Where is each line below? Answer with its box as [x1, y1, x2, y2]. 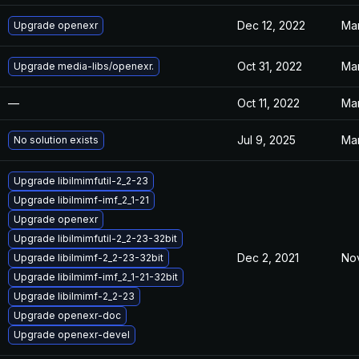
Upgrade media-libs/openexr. [14, 60, 154, 72]
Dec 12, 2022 [237, 18, 305, 32]
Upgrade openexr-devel [14, 329, 130, 341]
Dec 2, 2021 [237, 251, 299, 264]
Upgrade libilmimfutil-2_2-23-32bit [14, 232, 177, 244]
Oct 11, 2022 [237, 96, 300, 110]
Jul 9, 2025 [237, 133, 296, 147]
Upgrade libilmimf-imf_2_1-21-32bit [14, 271, 178, 283]
